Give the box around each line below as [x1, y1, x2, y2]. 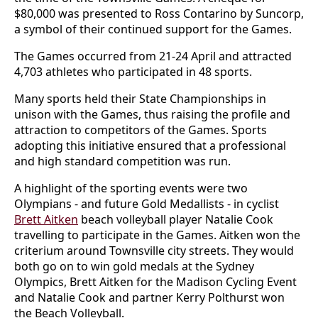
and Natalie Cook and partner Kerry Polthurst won [14, 290, 285, 305]
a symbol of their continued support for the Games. [14, 21, 292, 37]
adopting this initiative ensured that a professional [14, 138, 286, 153]
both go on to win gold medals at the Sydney [14, 258, 254, 274]
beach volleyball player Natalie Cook [78, 212, 273, 227]
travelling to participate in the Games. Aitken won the [14, 227, 300, 243]
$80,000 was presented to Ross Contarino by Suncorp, [14, 6, 304, 21]
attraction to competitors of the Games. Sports [14, 122, 267, 138]
